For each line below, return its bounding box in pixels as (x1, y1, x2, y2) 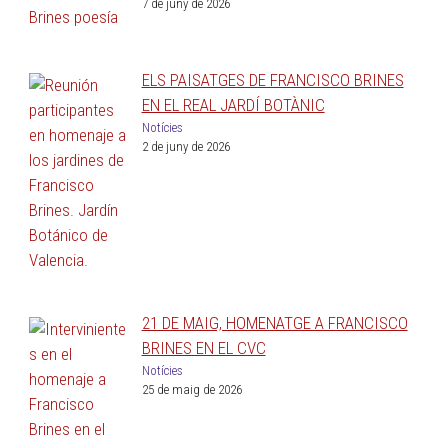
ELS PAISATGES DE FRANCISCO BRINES (141, 70, 404, 91)
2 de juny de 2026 (141, 139, 230, 155)
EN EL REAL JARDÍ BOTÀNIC (141, 95, 325, 116)
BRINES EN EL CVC (141, 338, 266, 359)
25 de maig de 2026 (141, 382, 242, 398)
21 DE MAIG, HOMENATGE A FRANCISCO (141, 313, 408, 334)
